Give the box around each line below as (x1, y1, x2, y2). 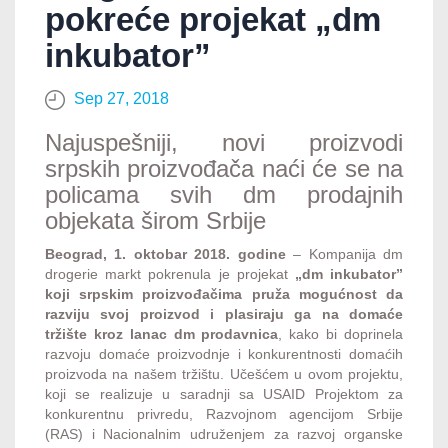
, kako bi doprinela (278, 325, 404, 342)
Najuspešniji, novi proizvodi (45, 128, 403, 156)
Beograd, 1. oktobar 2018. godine (45, 245, 286, 262)
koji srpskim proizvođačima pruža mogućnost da (45, 285, 403, 302)
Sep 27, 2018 (74, 89, 169, 107)
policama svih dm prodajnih (45, 180, 403, 208)
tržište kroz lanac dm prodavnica (45, 325, 279, 342)
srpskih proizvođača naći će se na (45, 154, 403, 182)
